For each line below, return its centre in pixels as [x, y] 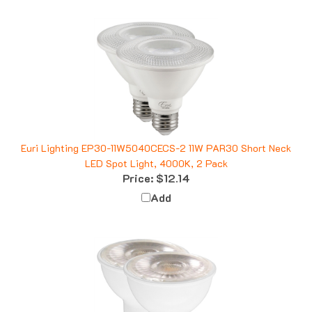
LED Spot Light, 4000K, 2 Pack [156, 150]
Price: [138, 165]
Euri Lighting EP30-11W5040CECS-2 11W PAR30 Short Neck [156, 135]
